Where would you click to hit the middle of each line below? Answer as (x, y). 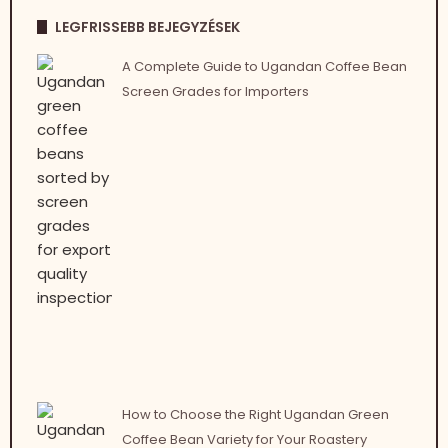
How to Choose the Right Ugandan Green (255, 414)
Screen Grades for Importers (215, 91)
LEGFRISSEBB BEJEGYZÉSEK (147, 26)
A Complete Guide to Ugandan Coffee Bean (264, 66)
